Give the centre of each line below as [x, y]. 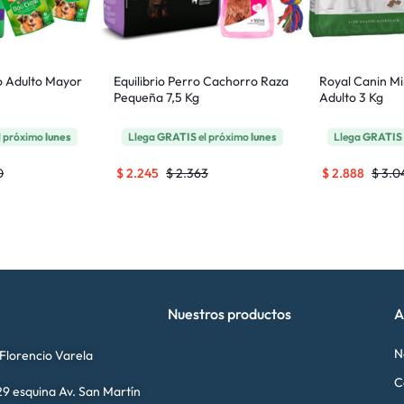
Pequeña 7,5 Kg [156, 97]
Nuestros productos [229, 314]
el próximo [224, 137]
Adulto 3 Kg [351, 97]
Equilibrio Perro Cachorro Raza [201, 81]
